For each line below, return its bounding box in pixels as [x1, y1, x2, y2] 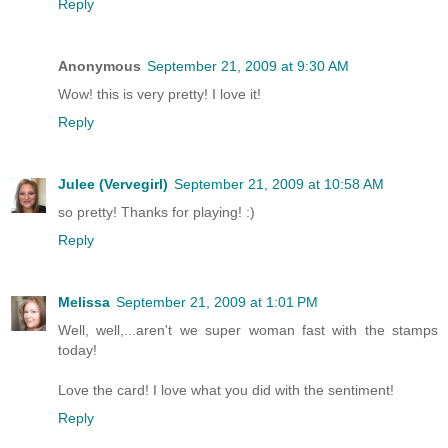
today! [58, 342, 97, 359]
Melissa [58, 294, 110, 311]
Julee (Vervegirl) [58, 176, 168, 193]
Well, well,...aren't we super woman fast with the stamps [58, 322, 438, 339]
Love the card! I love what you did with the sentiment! [58, 382, 394, 399]
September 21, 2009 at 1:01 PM [116, 294, 318, 311]
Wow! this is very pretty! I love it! [58, 86, 261, 103]
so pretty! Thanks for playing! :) [58, 204, 255, 221]
